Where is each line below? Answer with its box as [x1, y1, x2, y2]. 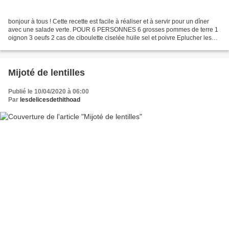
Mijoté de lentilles [8, 67, 85, 78]
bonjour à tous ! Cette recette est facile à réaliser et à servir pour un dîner [8, 18, 209, 26]
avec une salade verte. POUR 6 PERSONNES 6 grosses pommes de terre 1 [8, 26, 218, 34]
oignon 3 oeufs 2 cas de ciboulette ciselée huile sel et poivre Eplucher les [8, 34, 212, 42]
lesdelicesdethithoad [20, 96, 80, 104]
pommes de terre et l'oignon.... [8, 42, 91, 50]
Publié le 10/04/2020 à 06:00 [8, 88, 89, 96]
